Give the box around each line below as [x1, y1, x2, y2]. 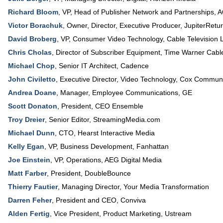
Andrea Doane [8, 89, 56, 97]
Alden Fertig [8, 210, 50, 218]
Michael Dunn [8, 129, 55, 137]
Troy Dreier [8, 115, 45, 123]
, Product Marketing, [99, 210, 165, 218]
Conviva [120, 196, 146, 204]
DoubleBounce [85, 169, 131, 177]
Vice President [54, 210, 99, 218]
